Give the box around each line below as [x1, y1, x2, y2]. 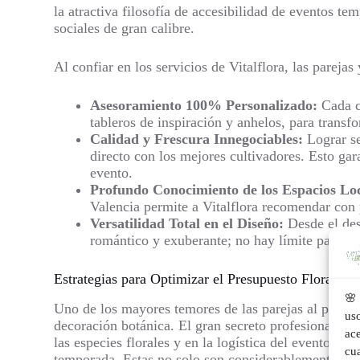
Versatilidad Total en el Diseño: [90, 215, 284, 232]
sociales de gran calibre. [54, 20, 195, 37]
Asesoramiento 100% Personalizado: [90, 97, 318, 114]
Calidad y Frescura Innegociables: [90, 131, 304, 148]
